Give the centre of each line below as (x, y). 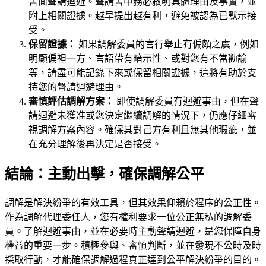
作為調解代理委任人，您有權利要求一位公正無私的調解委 (128, 217)
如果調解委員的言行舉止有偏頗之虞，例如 (167, 44)
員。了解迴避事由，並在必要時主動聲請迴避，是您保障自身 (133, 231)
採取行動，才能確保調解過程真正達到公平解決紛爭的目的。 (133, 259)
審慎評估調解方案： (71, 101)
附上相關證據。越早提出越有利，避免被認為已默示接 (142, 15)
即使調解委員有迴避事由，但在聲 (186, 101)
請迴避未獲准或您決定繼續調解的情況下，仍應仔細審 (142, 115)
